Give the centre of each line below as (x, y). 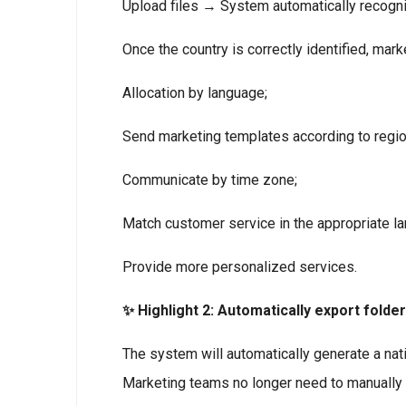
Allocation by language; (195, 93)
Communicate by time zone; (210, 180)
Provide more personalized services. (240, 267)
